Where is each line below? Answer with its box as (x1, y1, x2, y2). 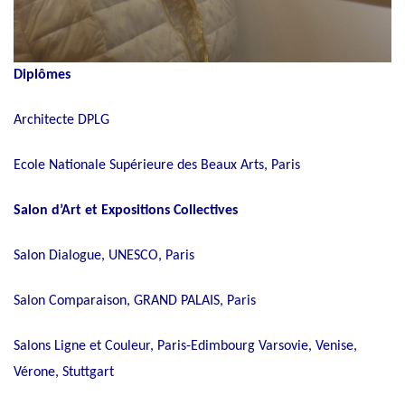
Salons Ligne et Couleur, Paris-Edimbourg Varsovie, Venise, (14, 338, 357, 353)
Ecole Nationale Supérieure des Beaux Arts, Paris (14, 157, 304, 173)
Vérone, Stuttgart (14, 364, 114, 380)
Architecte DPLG (14, 112, 109, 127)
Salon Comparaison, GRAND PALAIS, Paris (14, 293, 256, 308)
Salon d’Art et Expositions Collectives (14, 202, 238, 218)
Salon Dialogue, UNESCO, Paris (14, 248, 194, 263)
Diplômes (14, 67, 74, 82)
